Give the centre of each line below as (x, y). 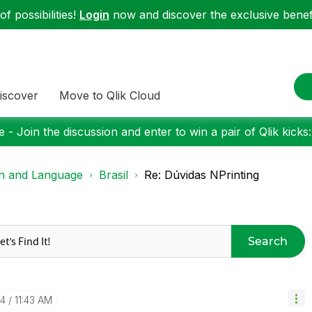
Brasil (114, 175)
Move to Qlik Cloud (110, 95)
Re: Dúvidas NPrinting (202, 175)
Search (268, 241)
